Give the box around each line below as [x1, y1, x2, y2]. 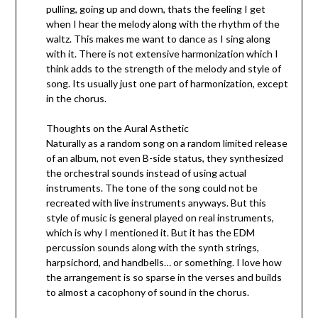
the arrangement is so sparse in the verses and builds [45, 271, 282, 284]
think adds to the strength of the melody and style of [45, 62, 281, 75]
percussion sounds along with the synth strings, [45, 241, 259, 254]
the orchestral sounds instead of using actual [45, 167, 246, 180]
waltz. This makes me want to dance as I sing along [45, 33, 270, 45]
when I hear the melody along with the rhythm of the [45, 18, 280, 31]
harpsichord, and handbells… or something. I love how [45, 256, 282, 269]
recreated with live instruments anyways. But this [45, 197, 266, 209]
